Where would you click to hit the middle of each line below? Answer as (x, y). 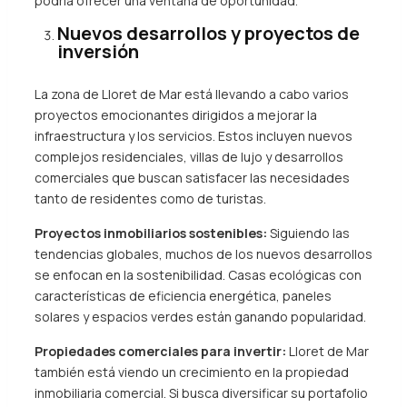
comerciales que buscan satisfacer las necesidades (192, 178)
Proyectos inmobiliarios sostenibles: (150, 233)
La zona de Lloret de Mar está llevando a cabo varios (191, 94)
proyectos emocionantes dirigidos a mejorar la (175, 115)
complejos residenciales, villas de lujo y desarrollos (189, 157)
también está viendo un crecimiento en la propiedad (191, 372)
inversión (98, 51)
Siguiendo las (308, 233)
